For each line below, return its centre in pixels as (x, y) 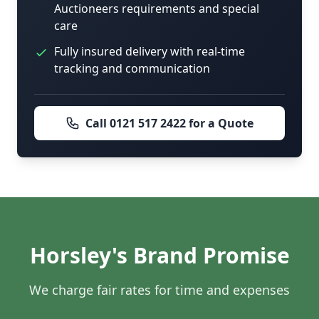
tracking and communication (132, 69)
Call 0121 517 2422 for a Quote (169, 124)
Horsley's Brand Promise (159, 256)
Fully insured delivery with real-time (150, 52)
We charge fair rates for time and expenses (159, 290)
